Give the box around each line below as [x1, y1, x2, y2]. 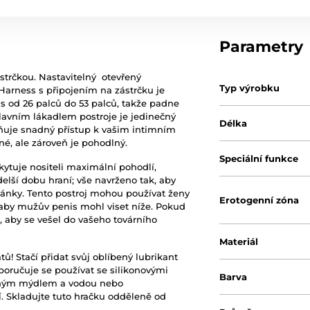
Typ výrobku [219, 82, 280, 94]
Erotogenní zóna [219, 194, 300, 206]
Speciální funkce [219, 153, 299, 165]
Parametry [219, 37, 304, 57]
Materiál [219, 236, 259, 248]
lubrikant [136, 251, 178, 263]
